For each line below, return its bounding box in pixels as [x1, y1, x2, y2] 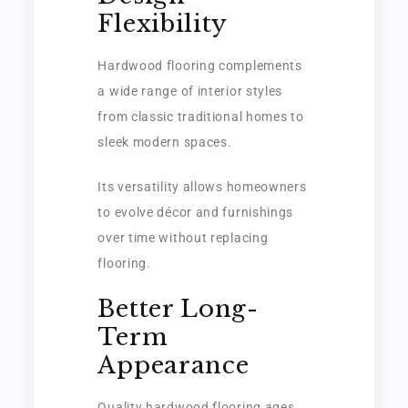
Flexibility [97, 8, 229, 38]
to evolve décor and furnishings [97, 204, 294, 219]
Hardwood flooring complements [97, 57, 302, 73]
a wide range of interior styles [97, 83, 283, 98]
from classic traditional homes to [97, 108, 304, 124]
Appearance [97, 350, 250, 380]
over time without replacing [97, 229, 269, 245]
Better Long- [97, 293, 259, 323]
